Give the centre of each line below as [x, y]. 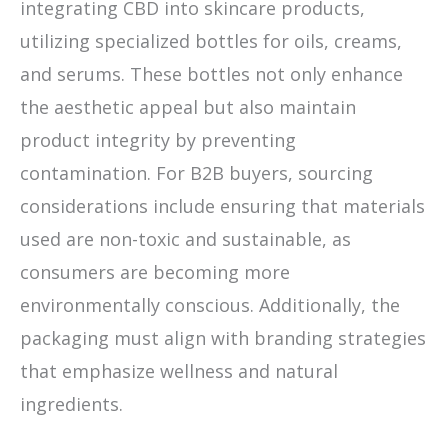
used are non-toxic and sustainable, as [185, 239]
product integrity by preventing [158, 140]
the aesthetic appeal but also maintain [188, 107]
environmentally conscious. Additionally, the [210, 305]
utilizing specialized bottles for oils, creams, [211, 41]
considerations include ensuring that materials [222, 206]
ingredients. [71, 404]
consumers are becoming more [155, 272]
